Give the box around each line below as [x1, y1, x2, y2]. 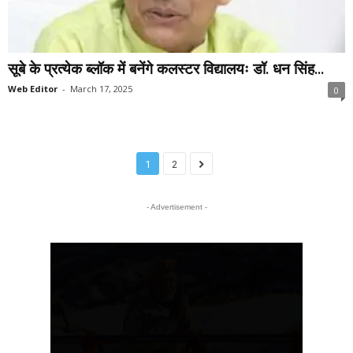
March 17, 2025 [70, 83, 132, 95]
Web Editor [8, 83, 58, 95]
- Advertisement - [146, 203, 207, 212]
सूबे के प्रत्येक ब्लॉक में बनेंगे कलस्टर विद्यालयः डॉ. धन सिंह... [8, 58, 324, 80]
